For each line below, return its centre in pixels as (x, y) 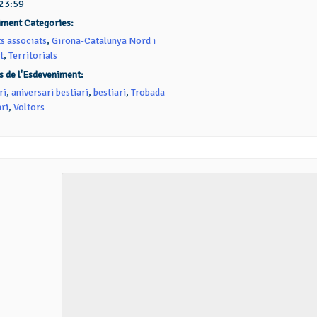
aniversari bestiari (50, 92)
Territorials (33, 56)
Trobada (148, 92)
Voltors (29, 107)
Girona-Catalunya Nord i (103, 41)
